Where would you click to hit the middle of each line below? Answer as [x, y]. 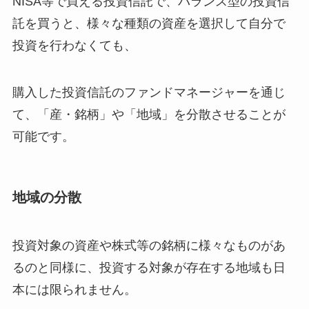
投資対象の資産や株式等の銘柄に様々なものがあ [149, 245]
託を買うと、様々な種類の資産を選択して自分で [149, 24]
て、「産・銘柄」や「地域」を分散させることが [149, 114]
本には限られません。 [74, 289]
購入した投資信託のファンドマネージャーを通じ [149, 92]
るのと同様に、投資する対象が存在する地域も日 [149, 267]
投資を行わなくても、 [74, 46]
